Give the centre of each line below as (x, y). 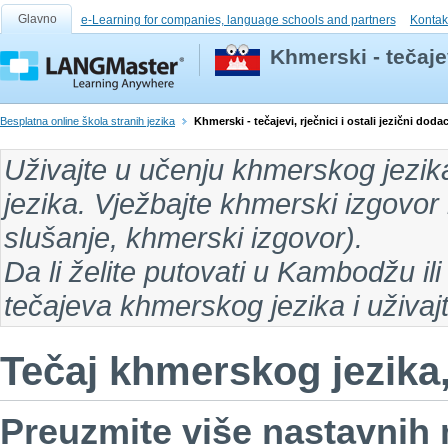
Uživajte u (71, 170)
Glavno (38, 19)
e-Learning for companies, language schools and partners (238, 20)
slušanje (57, 238)
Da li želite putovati (128, 272)
